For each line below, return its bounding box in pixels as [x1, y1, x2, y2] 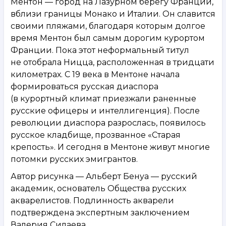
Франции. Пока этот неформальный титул [11, 45, 189, 55]
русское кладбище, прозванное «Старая [11, 130, 181, 140]
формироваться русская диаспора [11, 81, 158, 91]
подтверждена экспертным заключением [11, 207, 190, 217]
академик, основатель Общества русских [11, 183, 186, 193]
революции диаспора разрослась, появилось [11, 118, 206, 128]
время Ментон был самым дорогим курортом [11, 33, 205, 43]
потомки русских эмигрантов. [11, 154, 138, 164]
